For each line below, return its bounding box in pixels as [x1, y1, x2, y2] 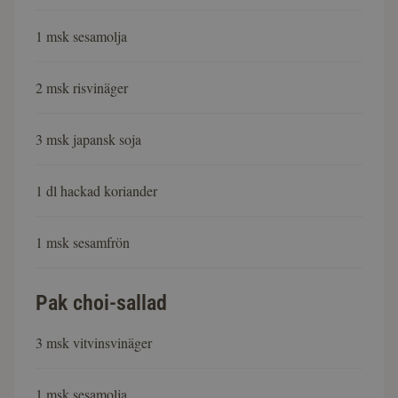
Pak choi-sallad [36, 291, 167, 316]
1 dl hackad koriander [36, 181, 157, 201]
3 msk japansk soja [36, 130, 141, 149]
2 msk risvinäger [36, 78, 128, 98]
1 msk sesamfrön [36, 233, 130, 252]
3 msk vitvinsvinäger [36, 333, 152, 353]
